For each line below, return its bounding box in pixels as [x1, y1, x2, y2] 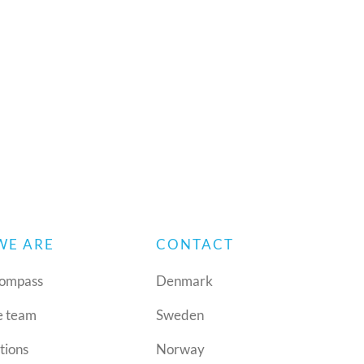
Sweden [156, 306, 205, 324]
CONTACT [156, 236, 235, 253]
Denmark [156, 272, 214, 290]
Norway [156, 340, 206, 358]
